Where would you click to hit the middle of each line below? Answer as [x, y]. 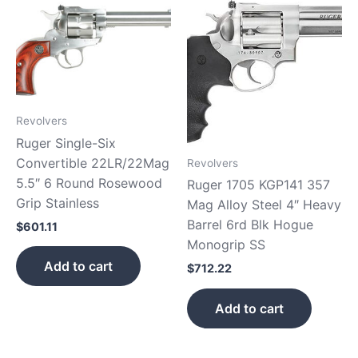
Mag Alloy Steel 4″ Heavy [264, 205]
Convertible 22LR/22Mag [93, 163]
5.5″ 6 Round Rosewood [89, 183]
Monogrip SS [226, 245]
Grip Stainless [58, 203]
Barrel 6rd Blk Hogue [250, 225]
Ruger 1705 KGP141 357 [259, 185]
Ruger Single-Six [66, 143]
